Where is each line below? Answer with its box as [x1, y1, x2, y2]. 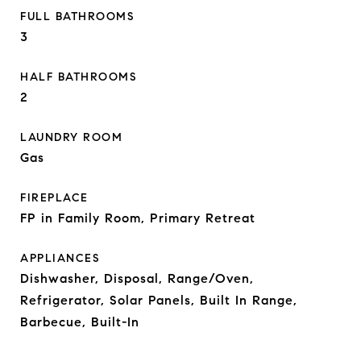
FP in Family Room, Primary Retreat [20, 210, 255, 226]
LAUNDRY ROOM [20, 131, 122, 144]
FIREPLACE [20, 191, 89, 205]
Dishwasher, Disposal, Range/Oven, [20, 271, 254, 286]
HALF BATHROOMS [20, 70, 136, 84]
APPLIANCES [20, 251, 99, 265]
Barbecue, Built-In [20, 314, 139, 330]
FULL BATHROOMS [20, 10, 134, 23]
